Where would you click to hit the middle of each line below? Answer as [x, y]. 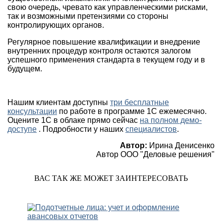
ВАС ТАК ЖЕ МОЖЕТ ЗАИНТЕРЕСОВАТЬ [111, 178]
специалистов [151, 129]
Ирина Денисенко [182, 146]
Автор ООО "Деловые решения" [155, 155]
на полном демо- [171, 120]
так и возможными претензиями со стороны [88, 16]
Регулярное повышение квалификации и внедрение [104, 42]
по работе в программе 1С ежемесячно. [132, 111]
